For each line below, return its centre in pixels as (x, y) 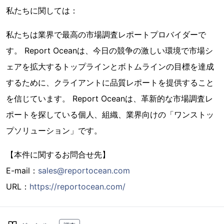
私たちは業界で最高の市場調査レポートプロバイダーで (106, 34)
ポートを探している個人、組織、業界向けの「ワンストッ (110, 114)
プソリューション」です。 (54, 130)
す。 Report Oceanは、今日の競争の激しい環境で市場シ (109, 50)
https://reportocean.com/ (77, 186)
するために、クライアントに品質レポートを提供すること (110, 82)
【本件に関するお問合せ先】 (58, 154)
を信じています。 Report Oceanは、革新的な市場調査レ (109, 98)
